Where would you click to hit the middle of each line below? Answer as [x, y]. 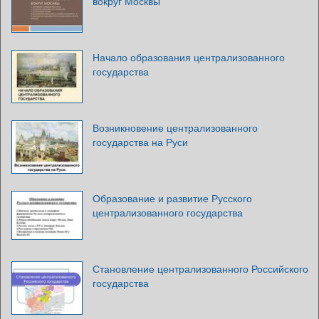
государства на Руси [140, 142]
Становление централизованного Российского [200, 269]
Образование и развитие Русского [172, 198]
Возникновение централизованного [175, 128]
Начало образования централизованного [189, 57]
